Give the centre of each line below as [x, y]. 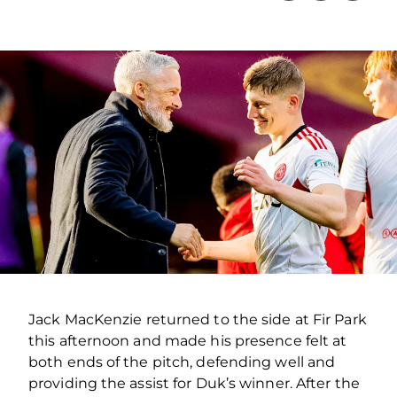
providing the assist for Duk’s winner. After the [194, 383]
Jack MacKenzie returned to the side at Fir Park [198, 319]
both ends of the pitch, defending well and [182, 362]
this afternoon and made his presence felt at [188, 340]
